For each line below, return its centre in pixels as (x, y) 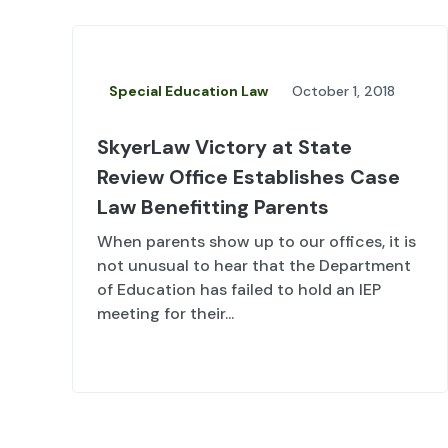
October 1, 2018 (343, 91)
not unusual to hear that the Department (254, 266)
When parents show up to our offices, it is (256, 242)
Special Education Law (188, 91)
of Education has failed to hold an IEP (239, 290)
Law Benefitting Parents (213, 207)
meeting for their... (165, 314)
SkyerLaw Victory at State (224, 147)
